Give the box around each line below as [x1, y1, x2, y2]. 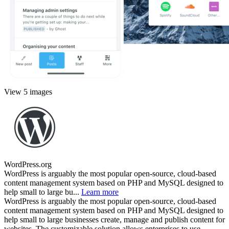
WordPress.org [4, 159, 52, 169]
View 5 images [4, 87, 52, 96]
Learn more [81, 187, 119, 196]
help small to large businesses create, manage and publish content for [4, 215, 225, 224]
